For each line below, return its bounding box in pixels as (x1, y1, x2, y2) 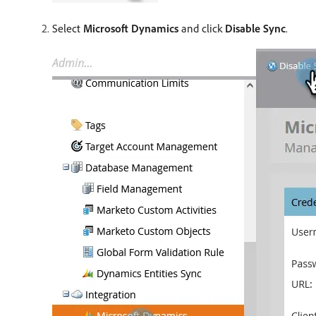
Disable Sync (225, 21, 286, 35)
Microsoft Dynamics (83, 21, 178, 35)
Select (52, 21, 83, 35)
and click (178, 21, 225, 35)
